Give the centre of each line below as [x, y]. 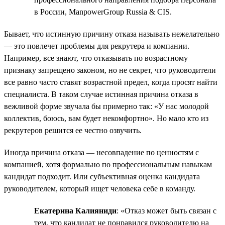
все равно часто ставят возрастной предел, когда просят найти [111, 82]
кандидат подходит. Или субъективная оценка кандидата [102, 176]
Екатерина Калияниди [75, 210]
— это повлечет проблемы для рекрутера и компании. [97, 46]
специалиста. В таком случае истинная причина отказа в [101, 94]
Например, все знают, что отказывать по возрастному [96, 58]
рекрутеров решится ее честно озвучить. [73, 130]
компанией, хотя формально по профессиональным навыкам [108, 164]
